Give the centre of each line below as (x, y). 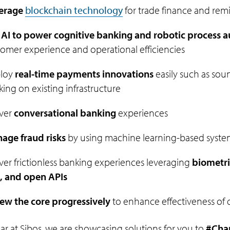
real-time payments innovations (84, 74)
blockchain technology (74, 10)
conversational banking (65, 113)
